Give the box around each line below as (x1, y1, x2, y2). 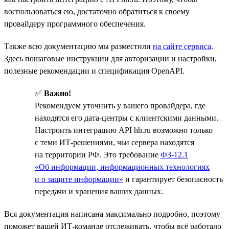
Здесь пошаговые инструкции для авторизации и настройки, (4, 54, 217, 63)
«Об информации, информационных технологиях (35, 162, 210, 171)
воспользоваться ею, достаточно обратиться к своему (4, 7, 190, 16)
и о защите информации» (35, 174, 123, 184)
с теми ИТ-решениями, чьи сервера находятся (35, 138, 194, 147)
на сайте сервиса (153, 41, 211, 51)
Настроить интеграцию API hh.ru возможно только (35, 125, 213, 134)
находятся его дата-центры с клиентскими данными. (35, 113, 218, 122)
